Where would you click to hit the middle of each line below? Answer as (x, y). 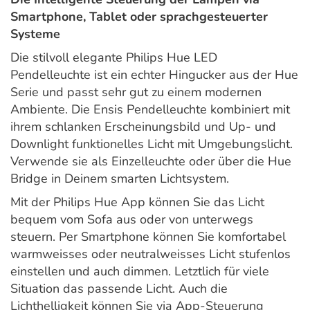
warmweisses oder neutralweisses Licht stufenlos (151, 254)
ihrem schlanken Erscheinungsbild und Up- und (143, 127)
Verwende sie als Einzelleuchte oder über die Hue (151, 162)
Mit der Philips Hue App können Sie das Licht (137, 202)
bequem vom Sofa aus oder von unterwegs (132, 220)
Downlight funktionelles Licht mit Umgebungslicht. (152, 144)
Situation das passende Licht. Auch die (119, 289)
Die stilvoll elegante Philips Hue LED (114, 58)
